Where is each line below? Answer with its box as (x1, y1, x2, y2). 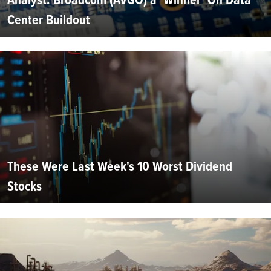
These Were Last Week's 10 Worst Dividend (7, 155, 232, 176)
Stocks (7, 175, 42, 196)
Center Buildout (7, 9, 90, 30)
